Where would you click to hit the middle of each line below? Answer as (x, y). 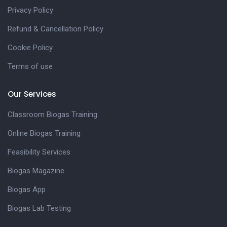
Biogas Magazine (36, 171)
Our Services (32, 94)
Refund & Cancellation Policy (55, 29)
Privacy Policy (30, 10)
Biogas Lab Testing (39, 209)
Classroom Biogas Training (52, 115)
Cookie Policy (30, 48)
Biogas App (27, 190)
